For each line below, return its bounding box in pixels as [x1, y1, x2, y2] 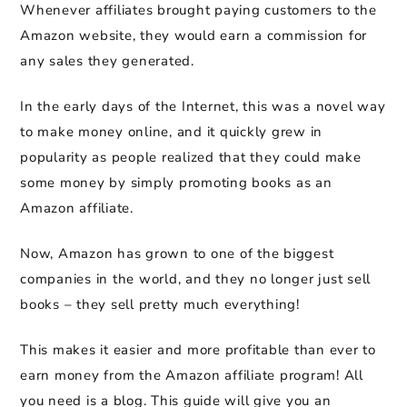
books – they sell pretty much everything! [20, 295, 300, 314]
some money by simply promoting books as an [20, 174, 333, 193]
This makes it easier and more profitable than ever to [20, 341, 376, 360]
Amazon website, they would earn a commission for [20, 26, 367, 45]
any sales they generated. [20, 52, 194, 71]
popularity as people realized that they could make [20, 148, 362, 167]
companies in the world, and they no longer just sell [20, 270, 371, 289]
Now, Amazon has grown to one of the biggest [20, 244, 334, 263]
